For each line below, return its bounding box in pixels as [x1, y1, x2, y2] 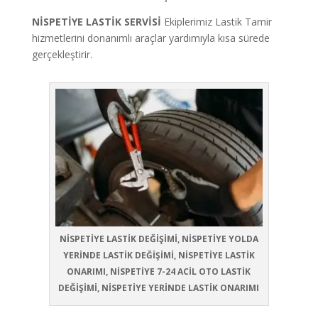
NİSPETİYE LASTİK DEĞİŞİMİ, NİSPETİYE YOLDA [59, 233, 258, 246]
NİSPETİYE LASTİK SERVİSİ [31, 14, 161, 28]
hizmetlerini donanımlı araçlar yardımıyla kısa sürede [31, 31, 270, 45]
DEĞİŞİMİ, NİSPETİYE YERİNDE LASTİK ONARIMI [58, 282, 260, 295]
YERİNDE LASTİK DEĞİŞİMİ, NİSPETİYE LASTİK [62, 249, 255, 262]
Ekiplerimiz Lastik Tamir [160, 14, 272, 28]
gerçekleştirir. [31, 47, 92, 61]
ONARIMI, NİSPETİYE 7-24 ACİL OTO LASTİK [67, 265, 251, 278]
